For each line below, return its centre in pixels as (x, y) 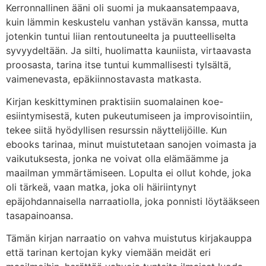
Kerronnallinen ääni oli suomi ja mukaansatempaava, (123, 7)
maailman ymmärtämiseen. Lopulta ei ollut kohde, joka (129, 172)
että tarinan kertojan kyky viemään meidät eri (108, 253)
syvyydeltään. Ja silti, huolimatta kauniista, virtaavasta (129, 50)
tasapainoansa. (39, 215)
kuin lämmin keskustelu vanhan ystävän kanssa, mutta (127, 22)
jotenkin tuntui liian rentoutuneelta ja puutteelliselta (121, 36)
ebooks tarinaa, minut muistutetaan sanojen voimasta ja (131, 144)
